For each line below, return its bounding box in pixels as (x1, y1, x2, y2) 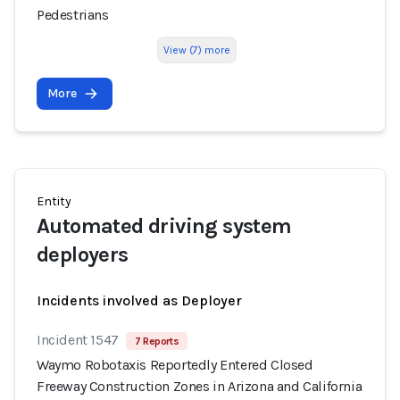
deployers (37, 242, 129, 267)
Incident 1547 (37, 331, 119, 348)
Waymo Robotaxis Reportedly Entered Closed (37, 356, 313, 373)
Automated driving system (37, 213, 292, 238)
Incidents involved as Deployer (37, 292, 242, 309)
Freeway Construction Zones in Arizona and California (37, 378, 362, 395)
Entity (37, 194, 71, 209)
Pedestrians (37, 6, 109, 23)
